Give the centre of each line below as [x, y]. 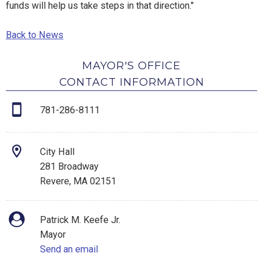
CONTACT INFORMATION [131, 82]
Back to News [35, 35]
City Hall [57, 152]
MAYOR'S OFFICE [131, 66]
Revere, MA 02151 [78, 181]
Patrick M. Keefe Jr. [80, 220]
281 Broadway [69, 167]
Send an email [69, 249]
